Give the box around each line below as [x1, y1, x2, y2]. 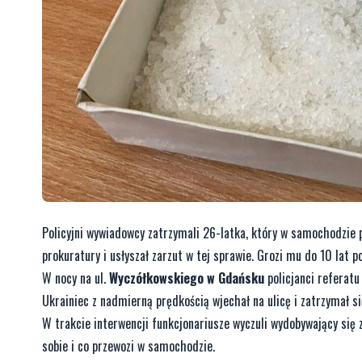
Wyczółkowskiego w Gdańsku [109, 267, 264, 288]
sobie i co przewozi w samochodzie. [42, 335, 215, 356]
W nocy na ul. [42, 267, 109, 288]
